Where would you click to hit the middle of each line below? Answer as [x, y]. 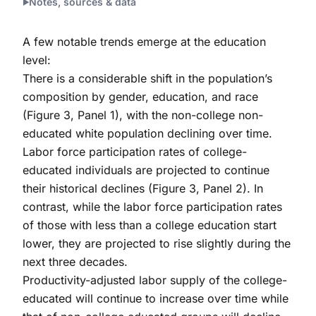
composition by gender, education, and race [140, 96]
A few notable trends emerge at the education [144, 41]
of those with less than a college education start [150, 225]
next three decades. [75, 261]
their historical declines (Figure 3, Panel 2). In [143, 188]
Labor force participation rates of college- [135, 151]
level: [37, 60]
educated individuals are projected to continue [146, 170]
